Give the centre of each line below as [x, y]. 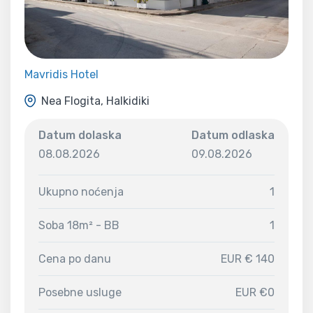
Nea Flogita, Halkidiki [95, 101]
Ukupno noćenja [81, 192]
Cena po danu [75, 259]
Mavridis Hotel [61, 75]
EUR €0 [255, 293]
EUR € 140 [248, 259]
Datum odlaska [233, 136]
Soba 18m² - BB [79, 226]
